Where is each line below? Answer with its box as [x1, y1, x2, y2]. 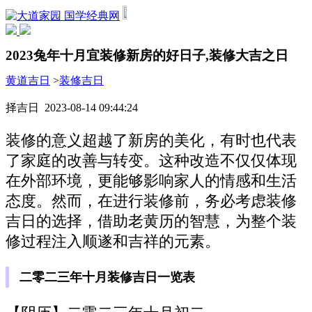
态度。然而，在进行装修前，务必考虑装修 [6, 193, 297, 210]
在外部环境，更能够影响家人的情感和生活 [6, 173, 297, 190]
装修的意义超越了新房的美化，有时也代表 [6, 132, 297, 150]
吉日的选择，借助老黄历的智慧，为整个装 [6, 213, 297, 231]
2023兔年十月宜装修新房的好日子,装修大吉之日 [6, 47, 288, 63]
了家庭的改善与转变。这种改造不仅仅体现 [6, 153, 297, 170]
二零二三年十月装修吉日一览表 [19, 270, 195, 284]
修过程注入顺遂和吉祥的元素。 [6, 233, 220, 251]
